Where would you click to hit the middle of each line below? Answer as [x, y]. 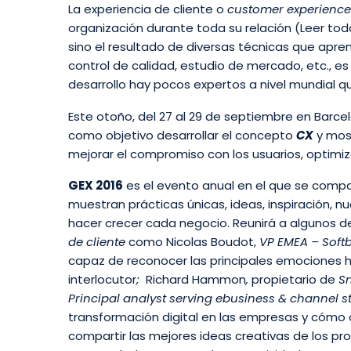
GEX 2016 [96, 186]
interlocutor [102, 280]
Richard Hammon [196, 280]
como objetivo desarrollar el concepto [182, 135]
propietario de [293, 280]
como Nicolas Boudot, [192, 242]
